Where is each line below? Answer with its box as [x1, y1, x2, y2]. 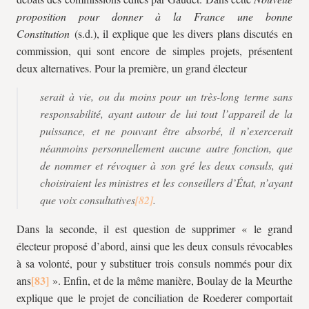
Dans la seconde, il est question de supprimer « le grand [17, 221, 292, 236]
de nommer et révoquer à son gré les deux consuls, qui [40, 158, 292, 172]
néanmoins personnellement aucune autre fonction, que [40, 141, 292, 155]
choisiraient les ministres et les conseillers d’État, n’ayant [40, 175, 292, 190]
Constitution [17, 26, 70, 41]
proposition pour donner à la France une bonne [17, 9, 292, 23]
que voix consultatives [40, 192, 135, 207]
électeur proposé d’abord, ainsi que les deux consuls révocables [17, 239, 292, 253]
